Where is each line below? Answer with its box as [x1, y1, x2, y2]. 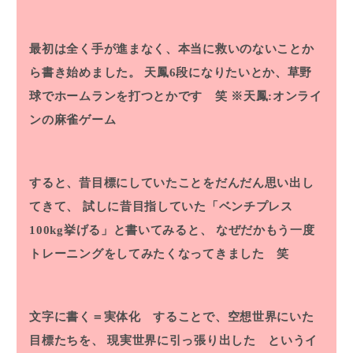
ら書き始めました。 [29, 66, 141, 80]
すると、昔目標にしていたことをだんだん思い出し [29, 176, 314, 190]
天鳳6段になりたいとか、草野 [140, 66, 313, 80]
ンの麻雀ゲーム [29, 113, 117, 127]
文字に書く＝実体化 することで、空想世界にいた [29, 310, 314, 324]
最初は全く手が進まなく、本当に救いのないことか [29, 43, 314, 56]
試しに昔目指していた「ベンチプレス [79, 200, 293, 214]
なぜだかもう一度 [212, 224, 315, 237]
